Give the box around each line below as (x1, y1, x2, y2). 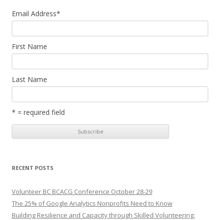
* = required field (12, 108, 65, 117)
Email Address (12, 9, 56, 18)
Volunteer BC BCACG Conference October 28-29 (12, 187, 152, 196)
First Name (12, 42, 47, 51)
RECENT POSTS (12, 164, 54, 171)
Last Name (12, 75, 47, 84)
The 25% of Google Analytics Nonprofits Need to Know (12, 198, 172, 208)
